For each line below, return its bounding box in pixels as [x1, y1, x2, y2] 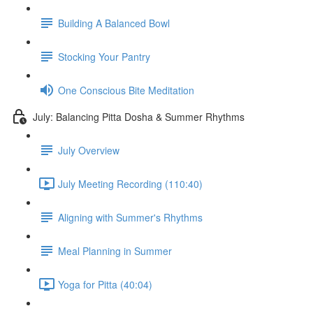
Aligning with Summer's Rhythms [58, 210, 203, 224]
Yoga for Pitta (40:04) [58, 277, 152, 291]
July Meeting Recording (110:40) [58, 176, 203, 191]
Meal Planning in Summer [58, 243, 172, 258]
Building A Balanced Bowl [58, 15, 170, 30]
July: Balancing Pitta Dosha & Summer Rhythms [33, 109, 245, 124]
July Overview [58, 143, 119, 157]
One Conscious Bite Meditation [58, 82, 194, 97]
